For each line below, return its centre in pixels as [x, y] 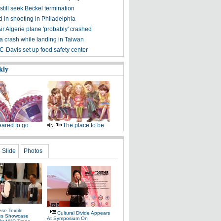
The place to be [83, 125]
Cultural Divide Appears [84, 213]
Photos [33, 151]
